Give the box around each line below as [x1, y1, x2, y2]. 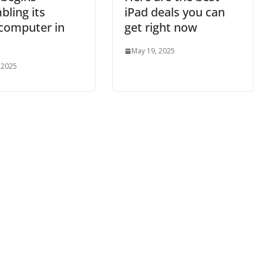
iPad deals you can [124, 4, 225, 20]
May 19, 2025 [131, 46, 175, 56]
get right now [124, 19, 197, 35]
